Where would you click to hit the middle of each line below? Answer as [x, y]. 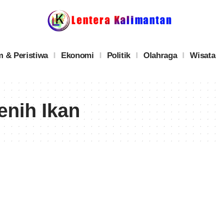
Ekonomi [77, 55]
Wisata [203, 55]
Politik [119, 55]
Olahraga [160, 55]
